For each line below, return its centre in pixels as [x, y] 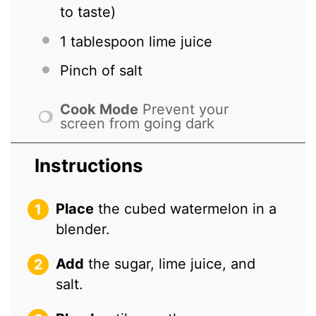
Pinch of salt [102, 71]
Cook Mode [99, 110]
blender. [83, 230]
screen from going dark [138, 124]
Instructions [89, 166]
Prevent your [186, 110]
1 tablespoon [103, 41]
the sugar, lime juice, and [170, 264]
